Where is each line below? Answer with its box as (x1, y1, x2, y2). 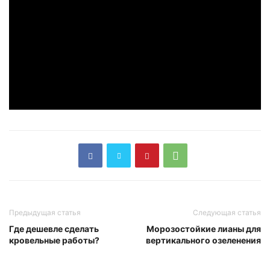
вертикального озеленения (146, 235, 261, 246)
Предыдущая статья (9, 208, 81, 218)
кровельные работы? (9, 235, 99, 246)
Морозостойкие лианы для (146, 224, 261, 234)
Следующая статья (193, 208, 261, 218)
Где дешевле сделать (9, 224, 99, 234)
